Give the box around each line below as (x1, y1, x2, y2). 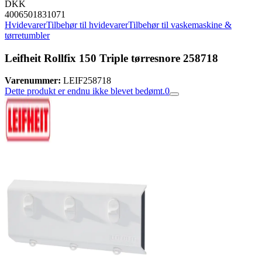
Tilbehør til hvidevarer (46, 20, 128, 30)
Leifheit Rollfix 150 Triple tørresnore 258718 (5, 51, 218, 64)
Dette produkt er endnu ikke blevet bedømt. (5, 86, 165, 96)
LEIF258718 (63, 75, 111, 86)
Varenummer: (5, 75, 61, 86)
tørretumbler (5, 30, 50, 40)
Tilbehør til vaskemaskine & (128, 20, 232, 30)
